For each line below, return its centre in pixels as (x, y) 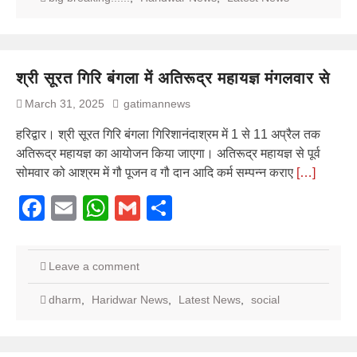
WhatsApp (167, 208)
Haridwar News (130, 299)
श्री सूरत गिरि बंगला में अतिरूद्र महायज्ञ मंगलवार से (173, 78)
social (265, 299)
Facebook (101, 208)
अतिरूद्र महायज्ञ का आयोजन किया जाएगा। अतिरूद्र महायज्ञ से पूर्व (168, 153)
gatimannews (157, 103)
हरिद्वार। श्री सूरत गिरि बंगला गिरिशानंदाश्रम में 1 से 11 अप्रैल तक (168, 134)
